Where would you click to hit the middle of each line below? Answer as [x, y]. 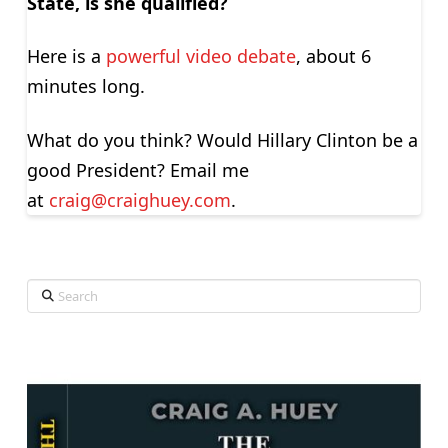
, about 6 [333, 56]
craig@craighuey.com [139, 200]
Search [51, 291]
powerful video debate [200, 56]
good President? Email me [137, 170]
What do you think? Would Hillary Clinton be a [222, 140]
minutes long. [85, 86]
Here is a [66, 56]
